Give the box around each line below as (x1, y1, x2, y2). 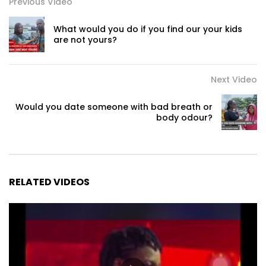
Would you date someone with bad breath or (15, 101, 213, 113)
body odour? (156, 112, 213, 124)
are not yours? (53, 34, 117, 46)
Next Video (211, 74, 257, 86)
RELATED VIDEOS (9, 175, 90, 189)
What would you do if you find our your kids (53, 23, 242, 36)
